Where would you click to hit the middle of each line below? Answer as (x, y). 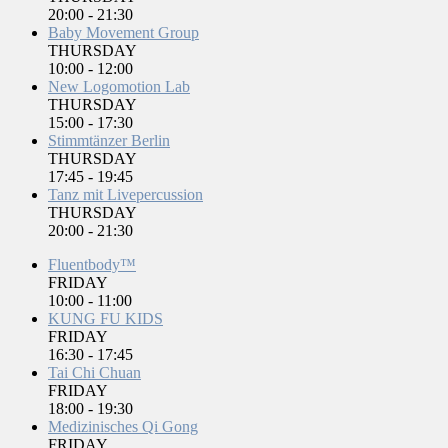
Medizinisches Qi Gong (123, 427)
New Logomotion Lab (119, 87)
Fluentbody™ (92, 265)
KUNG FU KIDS (105, 319)
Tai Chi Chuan (94, 373)
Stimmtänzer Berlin (109, 141)
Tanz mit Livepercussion (125, 195)
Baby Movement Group (123, 33)
